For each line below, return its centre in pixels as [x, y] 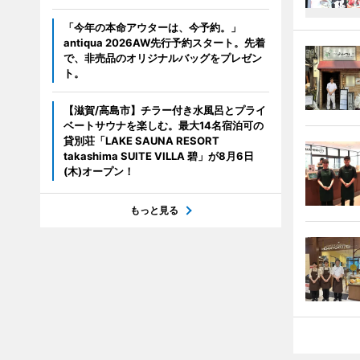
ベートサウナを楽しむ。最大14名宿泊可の [163, 125]
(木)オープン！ [98, 171]
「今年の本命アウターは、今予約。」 [152, 27]
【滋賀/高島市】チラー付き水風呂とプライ [164, 110]
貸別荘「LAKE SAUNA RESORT [141, 140]
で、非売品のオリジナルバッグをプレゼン [162, 57]
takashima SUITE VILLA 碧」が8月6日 [158, 155]
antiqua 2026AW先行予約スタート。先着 [164, 42]
